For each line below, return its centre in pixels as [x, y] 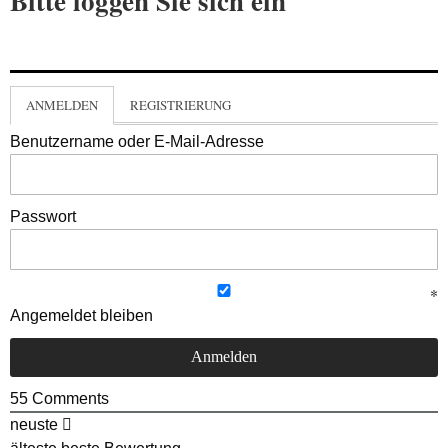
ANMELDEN [62, 104]
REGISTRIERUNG [180, 104]
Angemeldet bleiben [81, 315]
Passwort [43, 216]
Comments [68, 398]
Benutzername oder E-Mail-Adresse [137, 141]
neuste [34, 424]
